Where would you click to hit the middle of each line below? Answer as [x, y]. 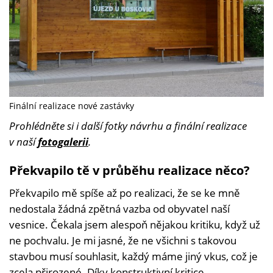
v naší [23, 142]
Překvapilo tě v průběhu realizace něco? [129, 171]
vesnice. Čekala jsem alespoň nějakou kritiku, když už [135, 225]
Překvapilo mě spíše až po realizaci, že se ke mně [125, 193]
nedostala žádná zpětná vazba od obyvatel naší [119, 209]
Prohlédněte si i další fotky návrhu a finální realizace [128, 126]
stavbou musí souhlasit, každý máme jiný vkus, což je [133, 257]
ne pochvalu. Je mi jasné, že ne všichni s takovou [123, 241]
